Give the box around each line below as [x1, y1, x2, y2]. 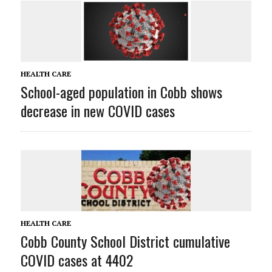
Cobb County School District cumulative [20, 230, 230, 253]
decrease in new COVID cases [20, 100, 175, 122]
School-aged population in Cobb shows [20, 81, 222, 103]
